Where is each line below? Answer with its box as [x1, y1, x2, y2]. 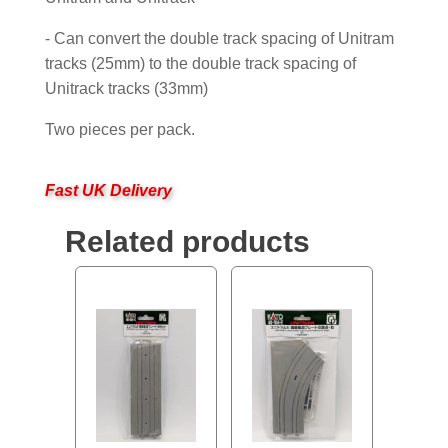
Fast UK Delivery [44, 181, 172, 199]
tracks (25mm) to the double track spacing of [44, 54, 356, 72]
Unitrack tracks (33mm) [44, 79, 208, 97]
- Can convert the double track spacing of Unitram [44, 29, 394, 47]
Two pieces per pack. [44, 120, 195, 138]
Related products [64, 224, 310, 258]
